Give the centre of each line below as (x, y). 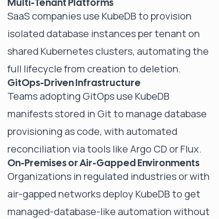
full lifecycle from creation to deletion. (94, 69)
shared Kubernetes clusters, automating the (108, 51)
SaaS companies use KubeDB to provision (99, 16)
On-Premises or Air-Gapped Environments (103, 163)
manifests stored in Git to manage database (107, 114)
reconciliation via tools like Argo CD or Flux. (104, 149)
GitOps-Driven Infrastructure (74, 83)
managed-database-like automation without (109, 211)
